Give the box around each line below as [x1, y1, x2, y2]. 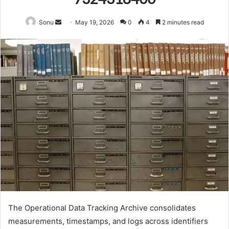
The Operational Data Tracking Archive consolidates [8, 202, 196, 213]
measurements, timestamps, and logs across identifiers [8, 216, 208, 226]
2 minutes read [160, 18, 204, 26]
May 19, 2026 [75, 18, 114, 26]
